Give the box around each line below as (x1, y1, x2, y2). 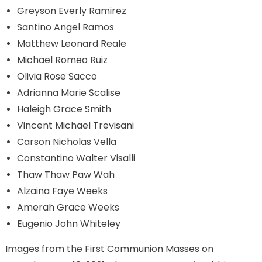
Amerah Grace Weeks (16, 201, 119, 214)
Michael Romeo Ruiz (16, 53, 108, 67)
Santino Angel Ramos (16, 20, 114, 34)
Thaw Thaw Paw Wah (16, 168, 115, 181)
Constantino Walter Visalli (16, 151, 135, 165)
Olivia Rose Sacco (16, 70, 97, 83)
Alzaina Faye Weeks (16, 184, 108, 198)
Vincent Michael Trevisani (16, 119, 134, 132)
